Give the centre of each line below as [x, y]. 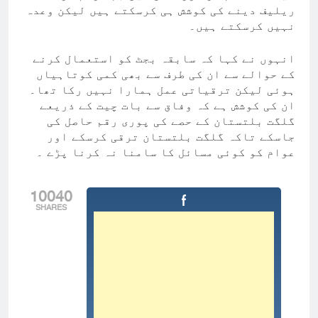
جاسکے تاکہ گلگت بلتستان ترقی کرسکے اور [171, 137]
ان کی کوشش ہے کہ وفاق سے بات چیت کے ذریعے [168, 105]
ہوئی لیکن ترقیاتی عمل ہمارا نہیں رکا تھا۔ [162, 90]
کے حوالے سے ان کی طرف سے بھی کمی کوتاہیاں [166, 74]
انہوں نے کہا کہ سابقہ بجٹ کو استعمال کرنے [164, 59]
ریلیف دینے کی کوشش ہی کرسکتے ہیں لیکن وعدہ [160, 10]
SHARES [51, 208]
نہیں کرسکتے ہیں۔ [242, 26]
